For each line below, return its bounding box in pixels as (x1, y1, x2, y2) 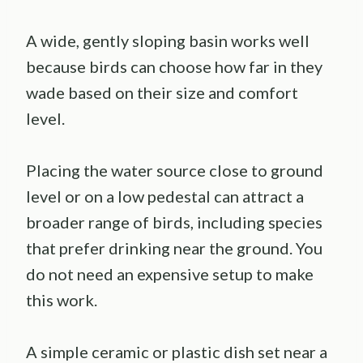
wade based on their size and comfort (26, 83, 298, 103)
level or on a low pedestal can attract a (26, 186, 304, 207)
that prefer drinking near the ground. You (26, 238, 322, 258)
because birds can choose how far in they (26, 57, 322, 77)
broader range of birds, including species (26, 212, 322, 233)
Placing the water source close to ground (26, 160, 323, 181)
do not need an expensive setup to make (26, 264, 314, 284)
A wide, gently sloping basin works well (26, 31, 310, 51)
